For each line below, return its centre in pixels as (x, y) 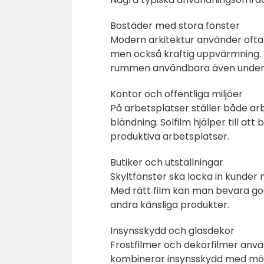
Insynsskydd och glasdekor (172, 231)
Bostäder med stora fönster (175, 26)
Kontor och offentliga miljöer (176, 94)
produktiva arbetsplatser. (170, 137)
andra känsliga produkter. (170, 205)
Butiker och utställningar (167, 163)
